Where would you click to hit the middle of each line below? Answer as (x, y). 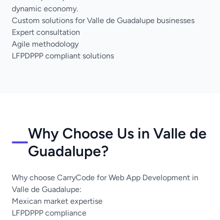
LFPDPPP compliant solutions (63, 56)
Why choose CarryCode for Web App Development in (105, 178)
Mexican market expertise (57, 201)
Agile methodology (45, 44)
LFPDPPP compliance (49, 213)
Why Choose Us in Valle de (117, 133)
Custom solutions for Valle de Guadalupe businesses (103, 20)
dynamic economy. (45, 9)
